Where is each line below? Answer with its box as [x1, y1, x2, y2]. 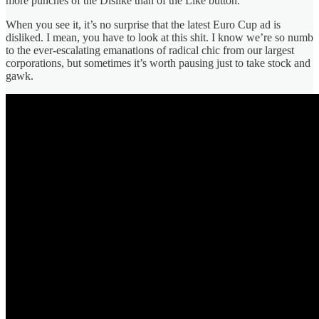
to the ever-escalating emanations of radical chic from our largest [6, 43, 294, 56]
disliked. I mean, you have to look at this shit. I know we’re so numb [6, 31, 313, 43]
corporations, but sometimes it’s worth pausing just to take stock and [6, 56, 310, 69]
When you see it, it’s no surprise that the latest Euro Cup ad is [6, 18, 281, 31]
